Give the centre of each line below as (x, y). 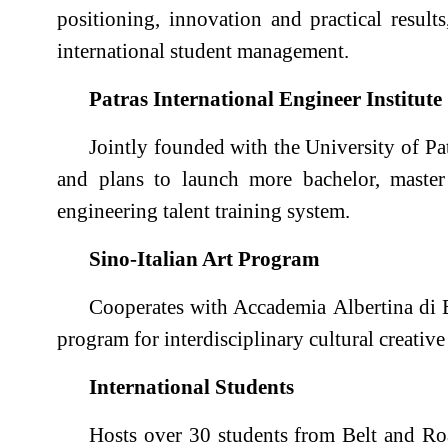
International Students (191, 387)
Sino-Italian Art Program (204, 259)
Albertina (369, 307)
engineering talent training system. (203, 211)
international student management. (203, 51)
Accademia (280, 307)
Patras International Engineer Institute (265, 99)
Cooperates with (161, 307)
